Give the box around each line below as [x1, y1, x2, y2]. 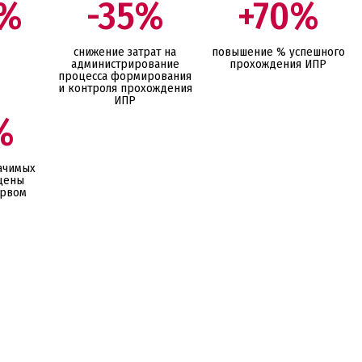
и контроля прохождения [57, 80, 192, 95]
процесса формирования [58, 68, 192, 83]
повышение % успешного [211, 44, 345, 59]
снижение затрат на [74, 44, 177, 59]
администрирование [70, 56, 179, 71]
